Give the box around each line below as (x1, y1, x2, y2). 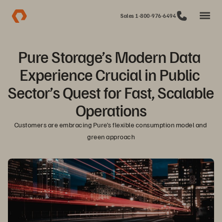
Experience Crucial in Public (19, 64, 200, 84)
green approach (87, 132, 135, 141)
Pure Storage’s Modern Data (18, 47, 201, 66)
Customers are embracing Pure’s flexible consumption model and (14, 120, 207, 129)
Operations (75, 100, 147, 120)
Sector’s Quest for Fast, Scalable (8, 82, 214, 102)
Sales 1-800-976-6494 (120, 12, 176, 19)
